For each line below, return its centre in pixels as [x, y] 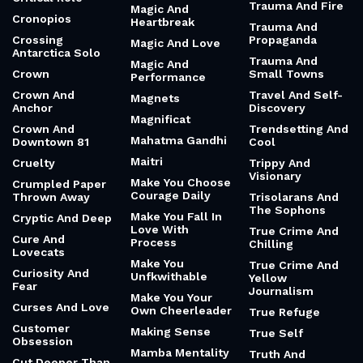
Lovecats [38, 252]
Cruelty [34, 163]
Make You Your [171, 297]
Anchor [32, 108]
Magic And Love [175, 43]
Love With [160, 229]
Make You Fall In [176, 216]
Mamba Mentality [180, 352]
